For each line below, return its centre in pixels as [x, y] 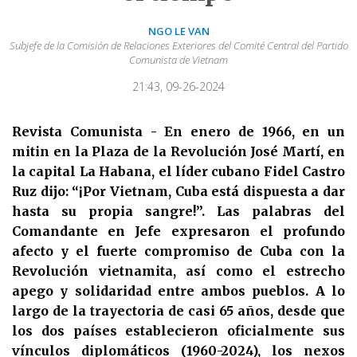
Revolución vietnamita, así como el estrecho [178, 271]
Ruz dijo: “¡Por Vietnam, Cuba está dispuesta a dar [178, 192]
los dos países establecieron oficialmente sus [178, 331]
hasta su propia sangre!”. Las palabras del [178, 212]
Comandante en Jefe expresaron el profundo [178, 231]
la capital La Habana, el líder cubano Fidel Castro [178, 172]
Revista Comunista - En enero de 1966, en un [178, 132]
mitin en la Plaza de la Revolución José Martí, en [178, 152]
